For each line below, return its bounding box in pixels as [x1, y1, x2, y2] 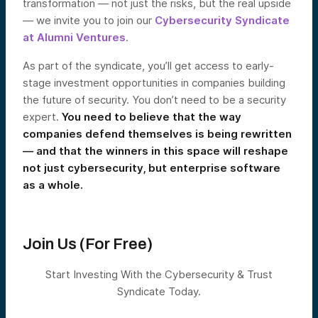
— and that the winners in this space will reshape [23, 143, 288, 158]
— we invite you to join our [23, 13, 155, 27]
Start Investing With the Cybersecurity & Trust [45, 267, 273, 281]
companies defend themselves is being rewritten [23, 126, 292, 141]
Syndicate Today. [116, 284, 201, 298]
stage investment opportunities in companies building [23, 75, 285, 89]
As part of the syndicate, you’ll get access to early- [23, 58, 274, 72]
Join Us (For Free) [23, 235, 153, 253]
